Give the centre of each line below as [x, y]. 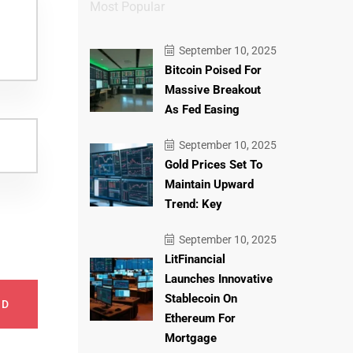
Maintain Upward [209, 184]
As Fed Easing [202, 110]
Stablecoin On [201, 299]
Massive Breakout [212, 90]
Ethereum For [200, 318]
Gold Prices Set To [213, 165]
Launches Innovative [218, 279]
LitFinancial [195, 259]
